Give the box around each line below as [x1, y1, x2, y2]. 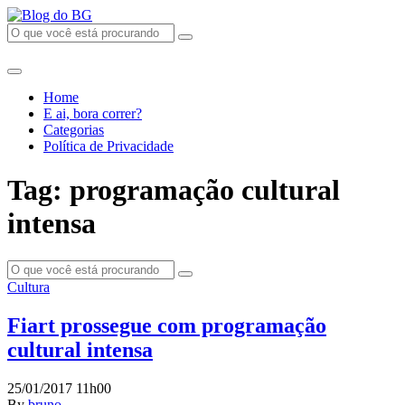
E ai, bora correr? [43, 106, 142, 121]
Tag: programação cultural [7, 174, 340, 207]
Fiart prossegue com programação [7, 313, 326, 337]
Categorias [43, 122, 104, 137]
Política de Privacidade [43, 138, 174, 154]
